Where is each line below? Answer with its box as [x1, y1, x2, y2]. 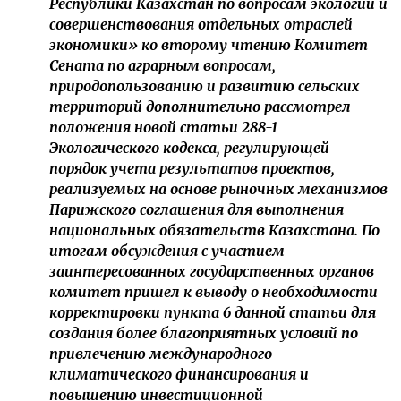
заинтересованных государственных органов [49, 262, 374, 281]
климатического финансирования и [49, 365, 309, 384]
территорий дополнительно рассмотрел [49, 98, 351, 116]
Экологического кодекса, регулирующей [49, 139, 329, 158]
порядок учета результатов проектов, [49, 159, 335, 178]
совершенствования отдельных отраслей [49, 15, 353, 34]
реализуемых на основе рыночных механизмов [49, 180, 388, 199]
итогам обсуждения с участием [49, 242, 285, 260]
